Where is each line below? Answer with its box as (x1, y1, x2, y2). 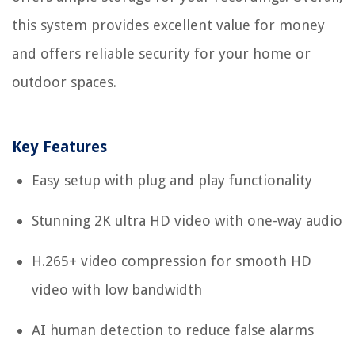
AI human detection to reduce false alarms (32, 322, 314, 339)
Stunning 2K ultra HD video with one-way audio (32, 212, 342, 230)
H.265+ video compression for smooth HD (32, 253, 311, 270)
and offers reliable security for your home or (12, 45, 311, 63)
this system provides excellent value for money (12, 17, 325, 34)
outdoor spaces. (12, 74, 116, 91)
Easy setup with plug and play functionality (32, 172, 312, 189)
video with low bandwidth (32, 281, 202, 299)
